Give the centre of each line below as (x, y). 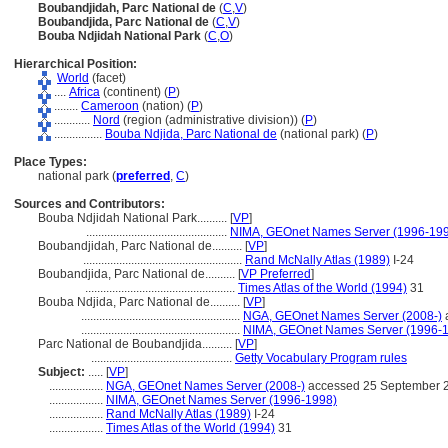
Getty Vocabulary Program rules (321, 358)
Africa (84, 92)
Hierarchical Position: (75, 64)
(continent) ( (134, 92)
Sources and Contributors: (89, 204)
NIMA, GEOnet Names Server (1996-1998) (221, 400)
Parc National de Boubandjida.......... (136, 344)
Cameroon (110, 106)
